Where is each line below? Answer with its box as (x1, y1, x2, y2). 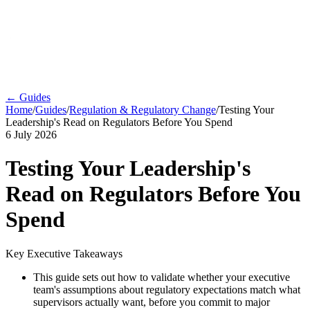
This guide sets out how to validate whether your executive (33, 271, 290, 283)
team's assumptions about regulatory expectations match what (33, 283, 300, 295)
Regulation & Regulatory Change (69, 104, 216, 116)
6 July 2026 (6, 129, 57, 140)
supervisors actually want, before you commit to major (33, 295, 270, 308)
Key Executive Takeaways (6, 247, 122, 259)
